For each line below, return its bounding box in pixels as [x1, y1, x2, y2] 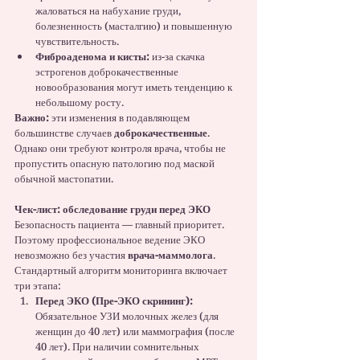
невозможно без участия [14, 247, 128, 263]
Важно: [14, 110, 49, 125]
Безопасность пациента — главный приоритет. [14, 217, 227, 232]
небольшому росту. [35, 95, 124, 110]
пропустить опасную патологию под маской [14, 156, 217, 171]
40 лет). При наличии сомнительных [35, 339, 202, 354]
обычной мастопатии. [14, 171, 113, 186]
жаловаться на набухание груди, [35, 3, 183, 18]
